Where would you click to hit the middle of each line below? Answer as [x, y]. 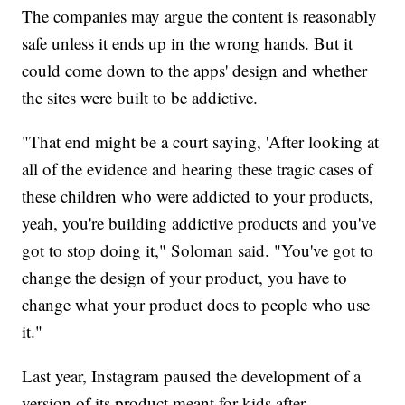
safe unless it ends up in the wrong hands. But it [188, 42]
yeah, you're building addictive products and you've [199, 222]
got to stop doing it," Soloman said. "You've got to [198, 250]
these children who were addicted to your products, [198, 195]
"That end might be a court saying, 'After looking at [201, 141]
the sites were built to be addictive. [140, 97]
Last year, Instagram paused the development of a [192, 375]
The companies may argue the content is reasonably [200, 15]
